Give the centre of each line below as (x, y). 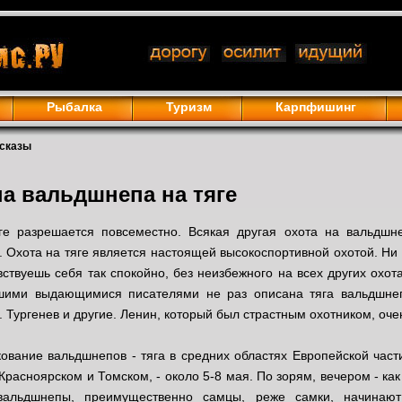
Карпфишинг (315, 107)
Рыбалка (74, 107)
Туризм (188, 107)
